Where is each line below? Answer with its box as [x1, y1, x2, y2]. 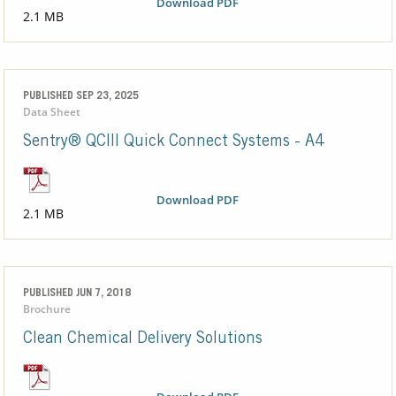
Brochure [22, 301, 71, 317]
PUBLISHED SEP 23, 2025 [22, 91, 139, 103]
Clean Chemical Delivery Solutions [22, 331, 263, 348]
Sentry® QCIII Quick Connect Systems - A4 [22, 134, 324, 151]
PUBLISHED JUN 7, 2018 [22, 288, 131, 300]
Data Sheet [22, 104, 80, 120]
